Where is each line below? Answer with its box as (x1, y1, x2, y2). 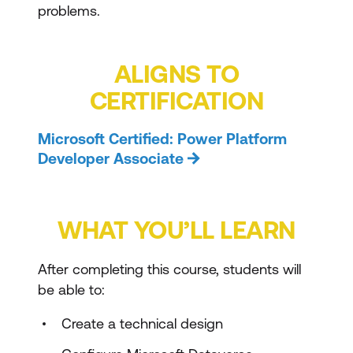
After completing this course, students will (38, 261, 301, 277)
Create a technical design (61, 315, 223, 332)
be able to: (38, 281, 105, 298)
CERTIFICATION (89, 86, 264, 115)
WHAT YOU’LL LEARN (58, 215, 295, 244)
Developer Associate (38, 150, 184, 167)
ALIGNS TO (113, 59, 240, 88)
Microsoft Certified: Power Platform (38, 130, 287, 147)
